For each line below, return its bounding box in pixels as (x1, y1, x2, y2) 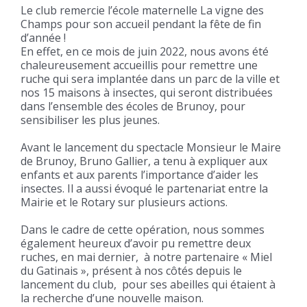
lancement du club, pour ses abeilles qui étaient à (20, 277, 275, 293)
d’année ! (20, 30, 66, 46)
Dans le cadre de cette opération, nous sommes (20, 222, 265, 238)
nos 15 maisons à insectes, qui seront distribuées (20, 85, 273, 101)
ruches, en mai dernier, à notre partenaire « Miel (20, 249, 272, 265)
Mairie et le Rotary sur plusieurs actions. (20, 195, 228, 210)
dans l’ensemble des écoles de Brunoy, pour (20, 99, 245, 114)
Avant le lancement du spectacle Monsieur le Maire (20, 140, 281, 156)
